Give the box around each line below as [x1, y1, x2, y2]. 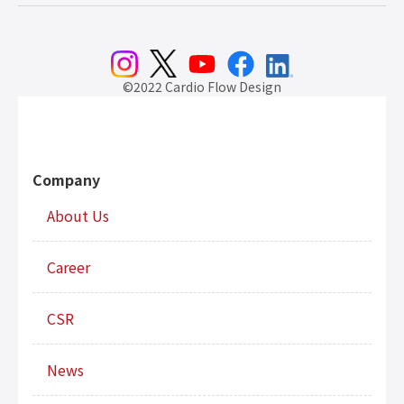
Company [32, 168, 100, 190]
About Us [47, 204, 109, 226]
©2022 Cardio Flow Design [123, 77, 281, 96]
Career [47, 255, 90, 278]
